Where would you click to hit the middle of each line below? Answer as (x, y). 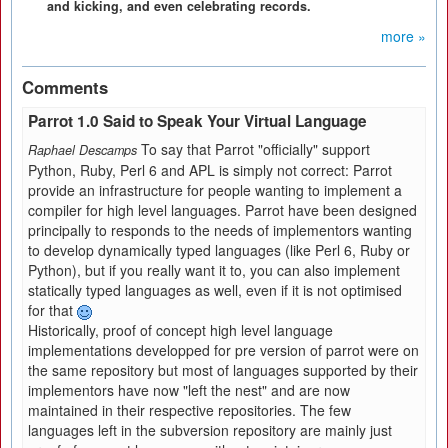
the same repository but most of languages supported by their (223, 370)
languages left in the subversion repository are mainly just (210, 430)
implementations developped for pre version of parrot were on (223, 350)
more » (403, 36)
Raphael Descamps (82, 150)
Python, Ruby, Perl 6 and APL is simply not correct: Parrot (210, 170)
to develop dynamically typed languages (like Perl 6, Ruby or (219, 250)
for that (52, 310)
